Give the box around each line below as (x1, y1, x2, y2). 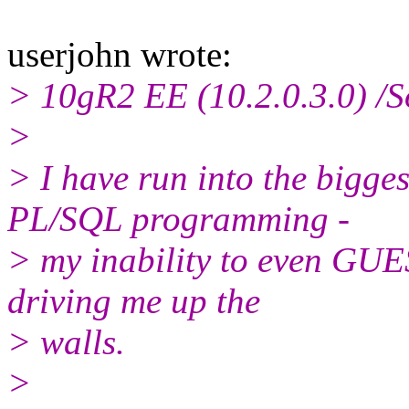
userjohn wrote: (7, 34, 232, 74)
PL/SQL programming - (7, 198, 350, 238)
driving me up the (7, 280, 260, 320)
